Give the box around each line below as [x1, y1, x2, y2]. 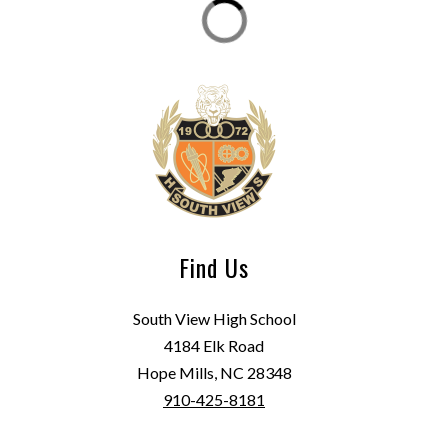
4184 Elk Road [164, 336, 264, 356]
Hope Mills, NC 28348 [136, 363, 292, 383]
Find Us [179, 249, 249, 286]
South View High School [132, 309, 296, 329]
